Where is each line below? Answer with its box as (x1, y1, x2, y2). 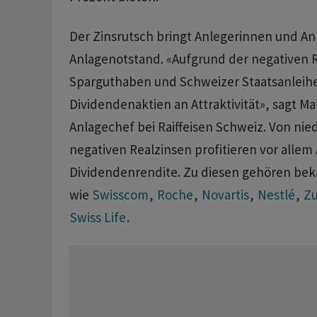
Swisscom (92, 186, 149, 204)
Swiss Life (69, 209, 126, 226)
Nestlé (257, 186, 295, 204)
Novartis (201, 186, 249, 204)
